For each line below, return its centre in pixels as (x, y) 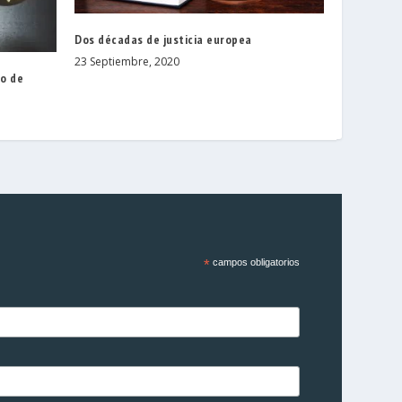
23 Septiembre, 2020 (127, 61)
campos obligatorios (254, 262)
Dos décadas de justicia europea (163, 39)
